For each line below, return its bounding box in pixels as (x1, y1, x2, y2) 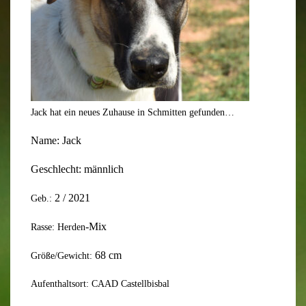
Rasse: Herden (31, 222, 85, 232)
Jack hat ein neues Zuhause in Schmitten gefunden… (31, 107, 234, 117)
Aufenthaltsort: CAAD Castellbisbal (31, 279, 169, 289)
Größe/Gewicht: (31, 251, 95, 261)
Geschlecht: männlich (31, 163, 124, 175)
